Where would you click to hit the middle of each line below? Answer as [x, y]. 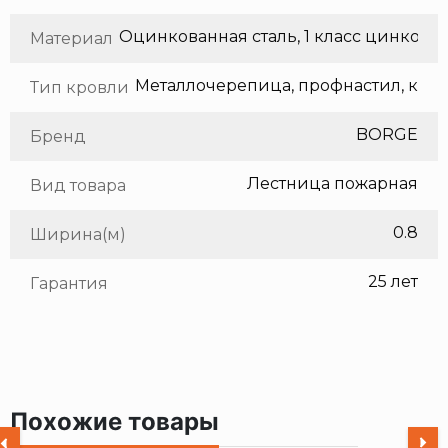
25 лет [393, 282]
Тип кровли [79, 88]
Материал [71, 39]
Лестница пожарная [332, 184]
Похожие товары [114, 422]
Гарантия [69, 284]
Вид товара [78, 186]
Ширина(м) [78, 235]
